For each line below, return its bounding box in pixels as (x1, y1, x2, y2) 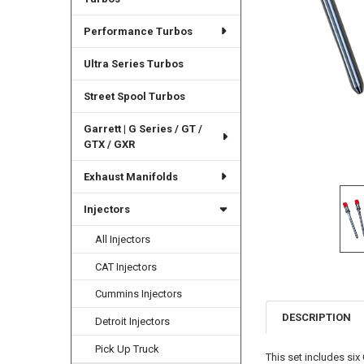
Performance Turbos (83, 24, 193, 37)
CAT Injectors (95, 260, 158, 273)
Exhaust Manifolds (83, 170, 178, 183)
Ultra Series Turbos (83, 57, 184, 70)
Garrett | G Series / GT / (83, 122, 202, 135)
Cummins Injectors (95, 288, 183, 301)
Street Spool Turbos (83, 89, 185, 102)
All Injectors (95, 232, 151, 245)
